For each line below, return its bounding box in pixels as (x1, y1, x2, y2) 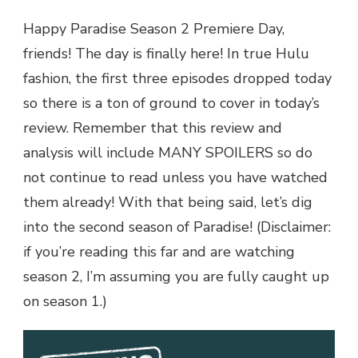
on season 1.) (23, 292, 107, 312)
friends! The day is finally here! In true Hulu (23, 44, 309, 64)
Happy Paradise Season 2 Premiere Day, (23, 19, 284, 39)
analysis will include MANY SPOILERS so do (23, 143, 312, 163)
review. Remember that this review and (23, 118, 282, 138)
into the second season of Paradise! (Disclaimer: (23, 217, 331, 237)
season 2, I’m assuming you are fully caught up (23, 267, 329, 287)
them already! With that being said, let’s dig (23, 193, 312, 213)
